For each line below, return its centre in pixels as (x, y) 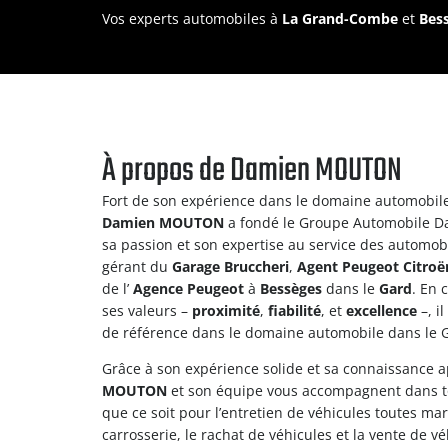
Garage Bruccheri (230, 266)
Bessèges (291, 288)
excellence (381, 310)
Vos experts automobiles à (192, 18)
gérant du (137, 266)
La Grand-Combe (340, 18)
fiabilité (294, 310)
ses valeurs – (147, 310)
